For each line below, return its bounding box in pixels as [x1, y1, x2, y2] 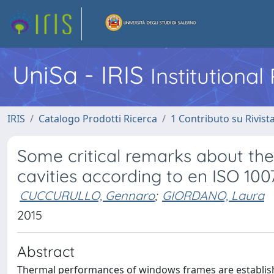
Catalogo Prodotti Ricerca [39, 112, 157, 125]
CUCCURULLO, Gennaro [20, 188, 155, 203]
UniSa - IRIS [12, 59, 150, 90]
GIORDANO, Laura [162, 188, 264, 203]
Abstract [17, 242, 75, 261]
